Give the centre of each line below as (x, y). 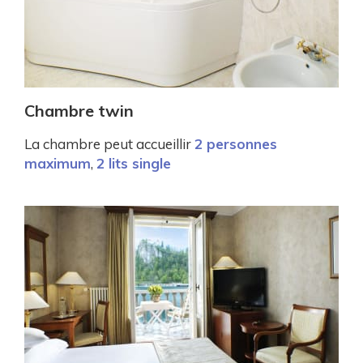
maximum (58, 163)
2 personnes (236, 143)
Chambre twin (79, 110)
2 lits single (134, 163)
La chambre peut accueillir (109, 143)
